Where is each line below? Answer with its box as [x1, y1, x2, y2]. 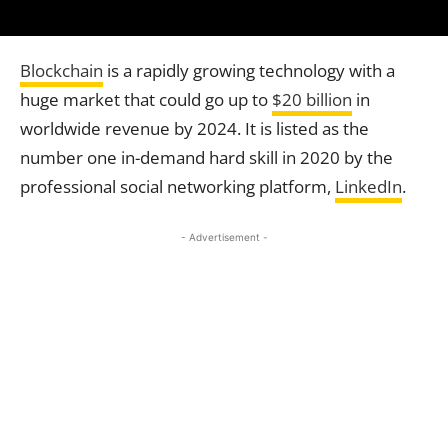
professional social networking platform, [20, 174, 335, 198]
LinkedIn [335, 174, 402, 198]
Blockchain [20, 58, 103, 82]
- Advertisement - [180, 230, 268, 243]
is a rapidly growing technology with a [103, 58, 395, 82]
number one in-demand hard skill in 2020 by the [20, 145, 393, 169]
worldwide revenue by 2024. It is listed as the [20, 116, 369, 140]
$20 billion [272, 87, 352, 111]
